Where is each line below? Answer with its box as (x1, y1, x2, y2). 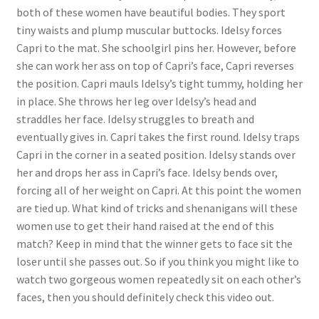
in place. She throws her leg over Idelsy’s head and (16, 93, 256, 108)
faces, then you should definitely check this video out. (16, 289, 274, 304)
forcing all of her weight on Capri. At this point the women (16, 182, 301, 197)
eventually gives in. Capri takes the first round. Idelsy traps (16, 129, 300, 144)
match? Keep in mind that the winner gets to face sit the (16, 236, 293, 251)
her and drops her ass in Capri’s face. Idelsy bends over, (16, 164, 278, 179)
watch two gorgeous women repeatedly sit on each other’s (16, 271, 301, 286)
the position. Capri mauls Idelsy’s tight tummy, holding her (16, 75, 303, 90)
